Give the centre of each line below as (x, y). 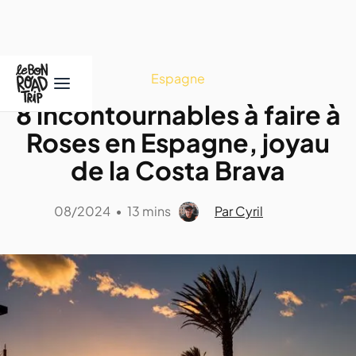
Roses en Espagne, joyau (178, 142)
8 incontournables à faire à (178, 114)
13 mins (149, 211)
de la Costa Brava (178, 170)
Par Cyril (239, 211)
